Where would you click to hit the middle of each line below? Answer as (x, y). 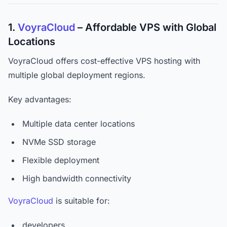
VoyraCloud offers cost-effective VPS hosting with (104, 61)
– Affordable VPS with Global (146, 27)
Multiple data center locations (79, 124)
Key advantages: (40, 99)
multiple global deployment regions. (77, 75)
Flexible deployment (61, 160)
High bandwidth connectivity (77, 178)
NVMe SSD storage (59, 142)
